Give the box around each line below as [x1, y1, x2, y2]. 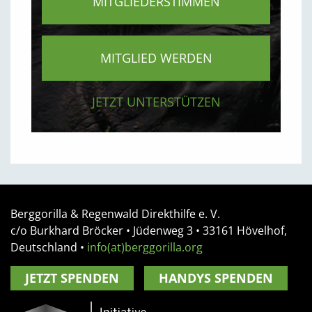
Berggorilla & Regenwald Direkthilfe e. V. [10, 206, 220, 221]
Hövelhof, [234, 223, 287, 238]
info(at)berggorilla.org [87, 240, 203, 255]
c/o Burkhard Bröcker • [10, 223, 133, 238]
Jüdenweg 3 [133, 223, 193, 238]
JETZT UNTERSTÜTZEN [91, 93, 221, 110]
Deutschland [10, 240, 77, 255]
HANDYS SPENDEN [159, 270, 273, 286]
